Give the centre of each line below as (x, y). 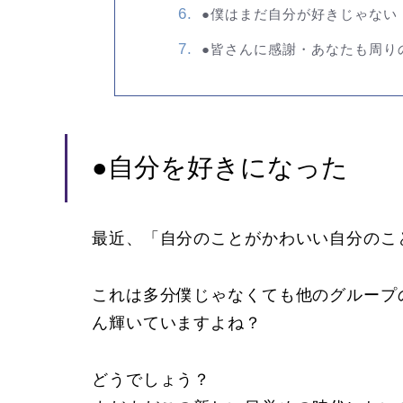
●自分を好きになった (220, 167)
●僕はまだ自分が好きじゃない (299, 14)
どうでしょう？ (152, 380)
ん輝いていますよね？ (177, 323)
